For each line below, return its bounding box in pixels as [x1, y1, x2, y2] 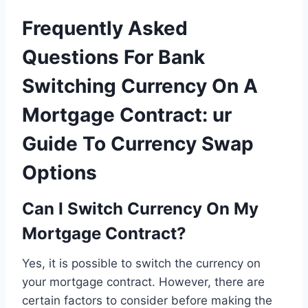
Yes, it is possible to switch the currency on [22, 256, 261, 270]
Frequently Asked [22, 16, 188, 40]
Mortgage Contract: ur [22, 102, 232, 126]
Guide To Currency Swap [22, 131, 254, 155]
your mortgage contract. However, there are [22, 274, 265, 289]
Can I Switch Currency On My [22, 198, 258, 219]
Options [22, 160, 97, 184]
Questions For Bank [22, 45, 205, 69]
